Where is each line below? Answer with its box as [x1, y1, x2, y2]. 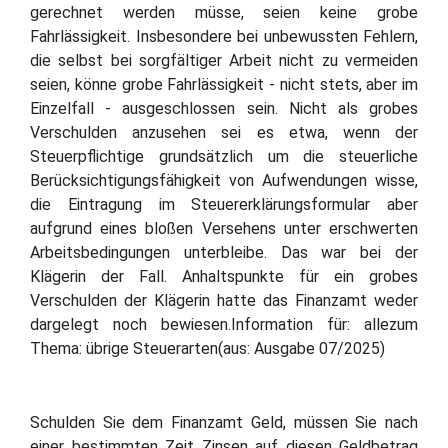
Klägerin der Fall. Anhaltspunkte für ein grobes [30, 266, 418, 286]
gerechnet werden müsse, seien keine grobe [30, 2, 418, 22]
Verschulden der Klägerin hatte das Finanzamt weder [30, 290, 418, 310]
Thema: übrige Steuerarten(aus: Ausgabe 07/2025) [30, 338, 385, 358]
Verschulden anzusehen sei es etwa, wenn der [30, 122, 418, 142]
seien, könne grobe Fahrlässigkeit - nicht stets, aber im [30, 74, 418, 94]
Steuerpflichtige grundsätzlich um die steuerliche [30, 146, 418, 166]
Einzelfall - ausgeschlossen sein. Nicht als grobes [30, 98, 418, 118]
